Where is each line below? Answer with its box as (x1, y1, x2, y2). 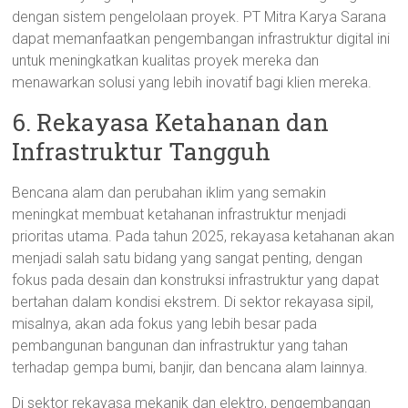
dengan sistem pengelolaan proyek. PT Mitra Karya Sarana (12, 8, 387, 25)
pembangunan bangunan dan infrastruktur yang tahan (12, 337, 349, 354)
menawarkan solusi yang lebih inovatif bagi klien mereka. (12, 74, 372, 91)
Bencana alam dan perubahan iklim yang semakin (12, 184, 327, 201)
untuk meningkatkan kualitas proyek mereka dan (12, 52, 320, 69)
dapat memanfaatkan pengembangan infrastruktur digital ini (12, 30, 391, 47)
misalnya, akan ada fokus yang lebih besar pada (12, 315, 318, 332)
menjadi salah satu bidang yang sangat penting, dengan (12, 250, 363, 267)
